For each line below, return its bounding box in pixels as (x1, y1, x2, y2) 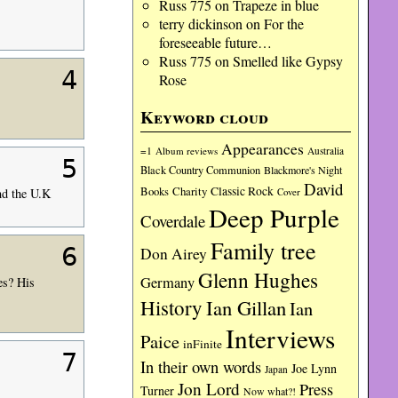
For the (263, 14, 304, 33)
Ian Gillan (206, 294, 287, 321)
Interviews (226, 321, 336, 355)
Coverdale (140, 210, 206, 232)
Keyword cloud (140, 105, 269, 130)
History (140, 294, 203, 321)
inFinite (183, 336, 223, 352)
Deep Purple (209, 200, 340, 235)
